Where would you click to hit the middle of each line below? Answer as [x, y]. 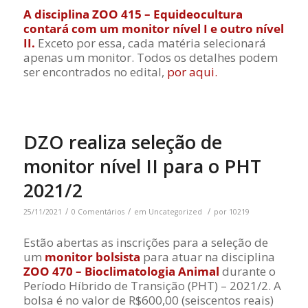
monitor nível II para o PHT [142, 166]
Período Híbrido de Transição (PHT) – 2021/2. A [152, 285]
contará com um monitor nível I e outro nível [153, 28]
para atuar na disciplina [207, 256]
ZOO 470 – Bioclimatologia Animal [121, 271]
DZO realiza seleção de [122, 142]
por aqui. [192, 71]
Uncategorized [175, 212]
